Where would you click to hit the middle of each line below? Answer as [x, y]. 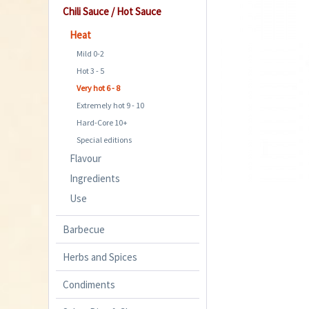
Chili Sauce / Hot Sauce [112, 11]
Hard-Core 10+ [102, 122]
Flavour [86, 158]
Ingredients [95, 178]
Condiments [89, 284]
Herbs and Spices [100, 257]
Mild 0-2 [90, 53]
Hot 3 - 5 [90, 70]
